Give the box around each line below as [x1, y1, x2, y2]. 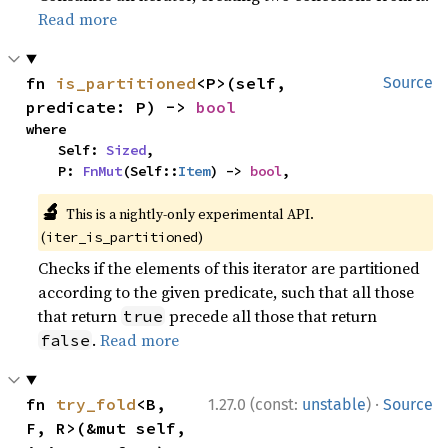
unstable [302, 394, 366, 414]
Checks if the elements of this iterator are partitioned [38, 256, 421, 279]
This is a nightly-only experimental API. [65, 203, 314, 224]
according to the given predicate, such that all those [38, 280, 415, 303]
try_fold [56, 393, 137, 414]
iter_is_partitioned [46, 227, 199, 246]
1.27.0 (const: [208, 394, 302, 414]
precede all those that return [165, 304, 378, 327]
